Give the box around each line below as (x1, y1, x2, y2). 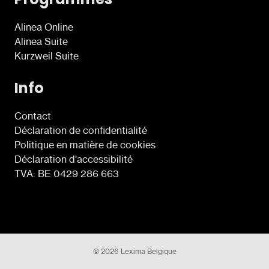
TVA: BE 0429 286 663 (14, 167, 119, 180)
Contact (14, 109, 51, 122)
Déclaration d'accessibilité (14, 153, 133, 165)
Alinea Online (14, 20, 73, 33)
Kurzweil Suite (14, 49, 79, 62)
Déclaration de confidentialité (14, 124, 147, 136)
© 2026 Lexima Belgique (92, 246, 177, 256)
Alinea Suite (14, 35, 68, 47)
